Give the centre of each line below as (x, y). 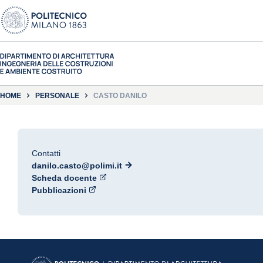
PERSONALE (57, 95)
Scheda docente (64, 178)
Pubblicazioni (59, 190)
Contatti (46, 153)
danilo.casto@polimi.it (77, 166)
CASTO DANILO (120, 95)
